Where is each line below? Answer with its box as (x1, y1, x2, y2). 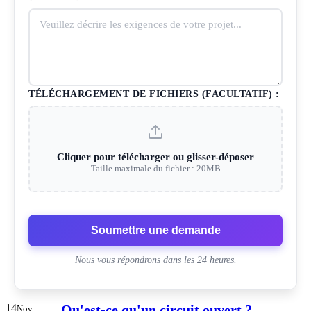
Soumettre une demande (90, 224, 221, 237)
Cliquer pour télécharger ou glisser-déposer (57, 151, 254, 163)
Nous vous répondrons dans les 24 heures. (74, 255, 237, 266)
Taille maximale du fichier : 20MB (90, 163, 221, 174)
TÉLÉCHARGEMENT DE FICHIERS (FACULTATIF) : (28, 89, 280, 100)
